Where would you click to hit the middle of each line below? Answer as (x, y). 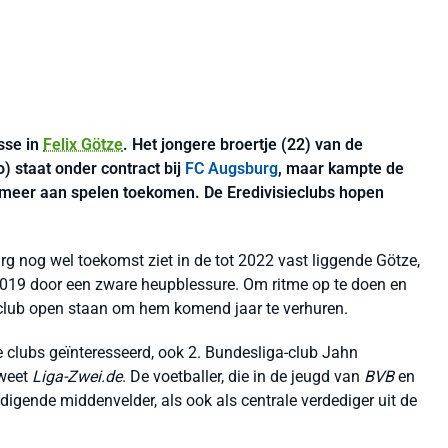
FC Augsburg (231, 168)
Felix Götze (83, 144)
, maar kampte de (341, 168)
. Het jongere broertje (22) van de (243, 144)
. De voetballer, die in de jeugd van (243, 376)
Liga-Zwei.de (77, 376)
